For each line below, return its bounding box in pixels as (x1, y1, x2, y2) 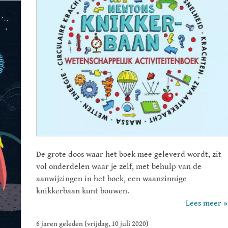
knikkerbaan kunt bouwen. (36, 186, 129, 196)
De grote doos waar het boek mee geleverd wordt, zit (36, 149, 221, 159)
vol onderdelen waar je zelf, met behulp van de (36, 161, 202, 172)
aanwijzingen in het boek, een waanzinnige (36, 174, 187, 184)
